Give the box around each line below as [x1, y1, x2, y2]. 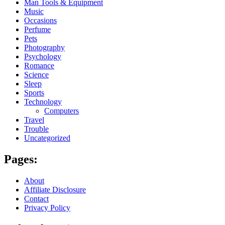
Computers [44, 106, 79, 116]
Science [24, 70, 49, 79]
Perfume [24, 25, 51, 34]
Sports [24, 88, 44, 97]
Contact [24, 194, 49, 203]
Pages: [4, 152, 38, 166]
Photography [24, 43, 65, 52]
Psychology [24, 52, 61, 61]
